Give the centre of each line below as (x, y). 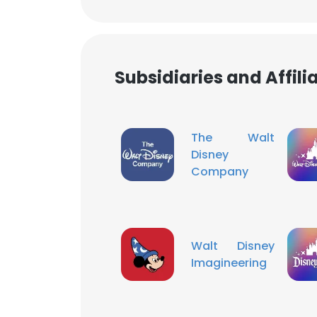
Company (220, 171)
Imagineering (229, 263)
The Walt (233, 137)
